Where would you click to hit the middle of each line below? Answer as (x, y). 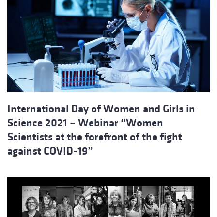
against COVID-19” (50, 151)
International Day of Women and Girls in (101, 109)
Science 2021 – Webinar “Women (85, 123)
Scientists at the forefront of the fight (95, 137)
